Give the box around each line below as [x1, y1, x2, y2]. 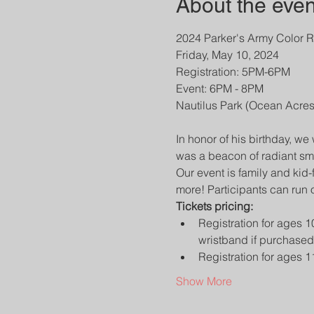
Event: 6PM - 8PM [175, 81, 264, 95]
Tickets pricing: [175, 199, 253, 213]
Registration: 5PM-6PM [175, 64, 290, 78]
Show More [175, 274, 232, 288]
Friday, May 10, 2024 [175, 48, 279, 62]
